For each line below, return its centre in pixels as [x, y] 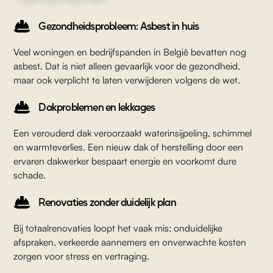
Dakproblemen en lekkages [97, 107]
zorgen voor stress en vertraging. [82, 256]
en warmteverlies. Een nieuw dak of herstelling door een [129, 147]
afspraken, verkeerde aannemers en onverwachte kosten [130, 242]
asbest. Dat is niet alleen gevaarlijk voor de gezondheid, [127, 66]
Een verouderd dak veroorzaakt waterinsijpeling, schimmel [133, 133]
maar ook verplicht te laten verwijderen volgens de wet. [127, 80]
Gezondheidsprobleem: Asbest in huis [119, 26]
